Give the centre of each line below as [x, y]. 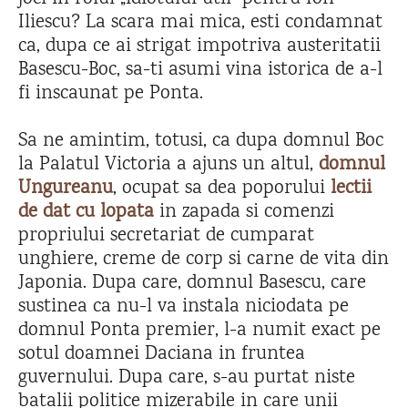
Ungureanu [66, 189]
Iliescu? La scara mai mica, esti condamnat [200, 23]
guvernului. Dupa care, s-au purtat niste [187, 378]
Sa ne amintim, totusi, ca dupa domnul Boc [201, 141]
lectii [351, 189]
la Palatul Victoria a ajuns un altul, [168, 165]
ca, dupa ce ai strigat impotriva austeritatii [199, 46]
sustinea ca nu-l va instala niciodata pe [184, 307]
